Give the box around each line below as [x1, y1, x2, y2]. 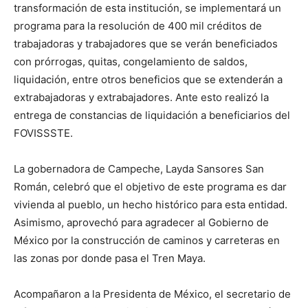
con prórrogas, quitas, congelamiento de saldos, [14, 55, 247, 69]
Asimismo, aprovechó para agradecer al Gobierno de [14, 216, 269, 230]
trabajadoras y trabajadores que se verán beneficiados [14, 37, 278, 51]
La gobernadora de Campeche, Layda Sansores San [14, 162, 264, 176]
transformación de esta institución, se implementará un [14, 1, 281, 15]
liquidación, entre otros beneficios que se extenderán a [14, 73, 283, 87]
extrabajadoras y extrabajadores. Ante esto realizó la [14, 91, 269, 104]
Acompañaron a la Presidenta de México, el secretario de [14, 287, 291, 301]
